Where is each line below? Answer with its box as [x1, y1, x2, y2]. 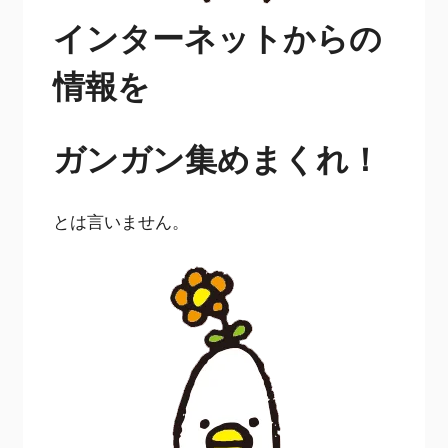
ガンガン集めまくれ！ [53, 137, 382, 181]
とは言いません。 [53, 209, 190, 233]
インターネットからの [53, 15, 383, 59]
